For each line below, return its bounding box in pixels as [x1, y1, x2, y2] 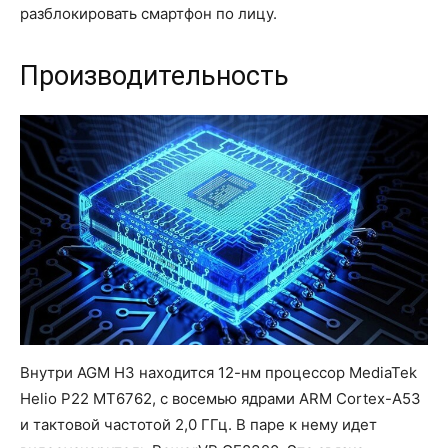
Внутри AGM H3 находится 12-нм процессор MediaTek [20, 362, 417, 382]
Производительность [20, 59, 289, 92]
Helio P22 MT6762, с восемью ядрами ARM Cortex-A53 [20, 388, 421, 408]
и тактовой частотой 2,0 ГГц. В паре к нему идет [20, 414, 377, 434]
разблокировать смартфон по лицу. [20, 3, 277, 23]
